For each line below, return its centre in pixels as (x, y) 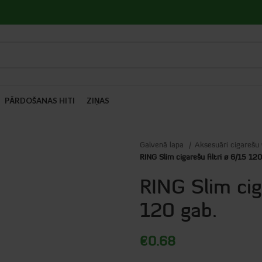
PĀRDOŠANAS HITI (40, 100)
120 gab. (178, 210)
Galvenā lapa (163, 145)
